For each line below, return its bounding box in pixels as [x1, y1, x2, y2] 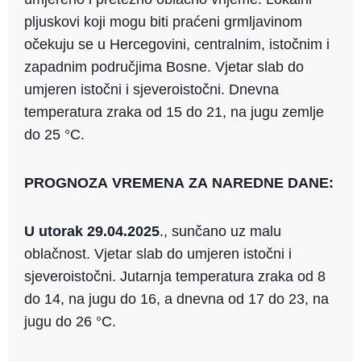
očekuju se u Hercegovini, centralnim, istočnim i [24, 36, 330, 53]
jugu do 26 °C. [24, 313, 116, 330]
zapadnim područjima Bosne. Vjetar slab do [24, 59, 304, 76]
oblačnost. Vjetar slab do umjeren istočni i [24, 246, 292, 263]
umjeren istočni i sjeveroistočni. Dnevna [24, 81, 279, 98]
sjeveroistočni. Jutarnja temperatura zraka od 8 [24, 268, 326, 285]
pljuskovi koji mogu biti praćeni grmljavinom [24, 14, 302, 31]
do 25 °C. [24, 127, 85, 143]
